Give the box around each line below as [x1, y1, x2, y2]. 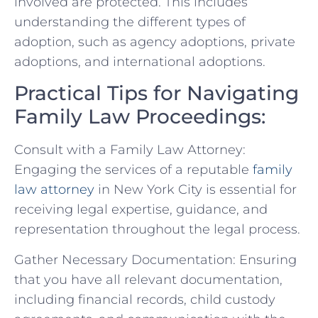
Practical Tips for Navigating [14, 81, 299, 106]
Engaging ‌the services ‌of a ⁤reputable [14, 162, 253, 178]
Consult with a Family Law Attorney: [14, 142, 246, 158]
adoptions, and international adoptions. [14, 53, 265, 70]
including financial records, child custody [14, 291, 275, 307]
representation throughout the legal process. [14, 221, 300, 238]
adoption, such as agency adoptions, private [14, 33, 295, 50]
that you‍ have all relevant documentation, [14, 271, 283, 287]
